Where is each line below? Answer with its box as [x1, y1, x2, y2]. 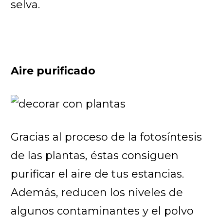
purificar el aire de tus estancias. [11, 167, 184, 181]
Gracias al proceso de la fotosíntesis [11, 130, 202, 144]
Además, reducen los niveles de [11, 185, 183, 199]
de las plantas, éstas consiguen [11, 148, 179, 162]
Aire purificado [11, 64, 96, 77]
